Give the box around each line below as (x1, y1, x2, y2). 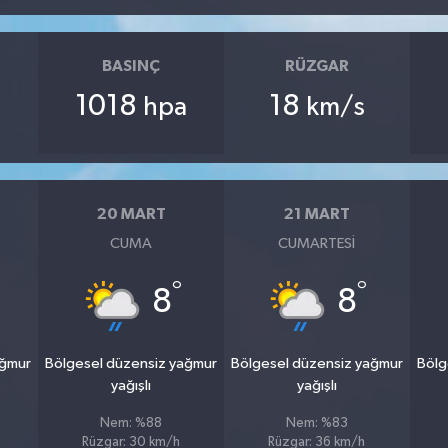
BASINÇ (102, 58, 161, 75)
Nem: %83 (285, 416, 348, 430)
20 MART (96, 206, 166, 223)
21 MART (283, 206, 350, 223)
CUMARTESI (278, 235, 356, 251)
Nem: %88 (100, 416, 163, 430)
